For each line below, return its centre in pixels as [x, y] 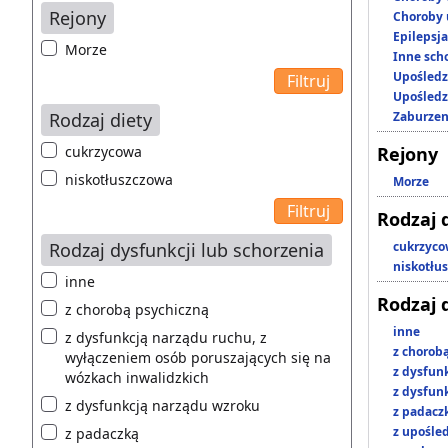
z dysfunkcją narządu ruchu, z [166, 337]
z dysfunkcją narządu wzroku [162, 405]
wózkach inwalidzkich [137, 377]
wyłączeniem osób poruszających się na [198, 357]
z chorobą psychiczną [137, 309]
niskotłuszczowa [119, 179]
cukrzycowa [103, 151]
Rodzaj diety [100, 119]
